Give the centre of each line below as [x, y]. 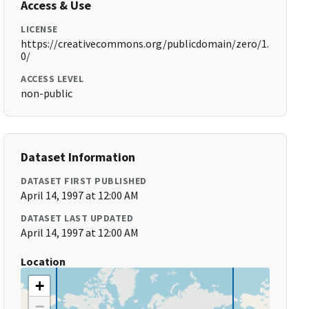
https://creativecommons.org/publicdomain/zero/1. [145, 43]
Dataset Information [78, 157]
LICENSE [39, 29]
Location [43, 261]
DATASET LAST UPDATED [77, 218]
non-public [47, 93]
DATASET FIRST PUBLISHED [84, 181]
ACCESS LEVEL [52, 79]
